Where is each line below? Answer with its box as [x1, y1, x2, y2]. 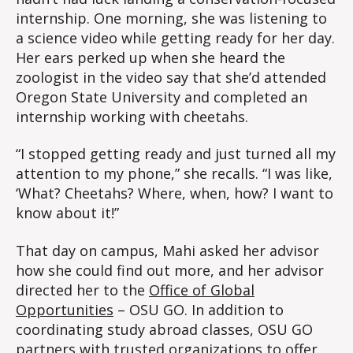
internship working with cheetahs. [16, 106, 248, 126]
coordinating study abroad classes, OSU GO [16, 319, 313, 339]
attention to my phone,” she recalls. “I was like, [16, 164, 333, 184]
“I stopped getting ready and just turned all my [16, 144, 336, 164]
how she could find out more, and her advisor [16, 260, 324, 280]
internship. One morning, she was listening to [16, 8, 327, 28]
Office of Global [149, 280, 255, 299]
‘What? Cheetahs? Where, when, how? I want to [16, 184, 333, 203]
